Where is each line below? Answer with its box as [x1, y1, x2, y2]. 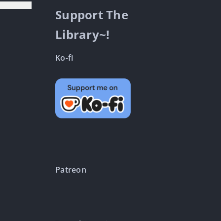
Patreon [55, 164, 86, 175]
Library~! [55, 26, 110, 42]
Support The [55, 6, 128, 23]
